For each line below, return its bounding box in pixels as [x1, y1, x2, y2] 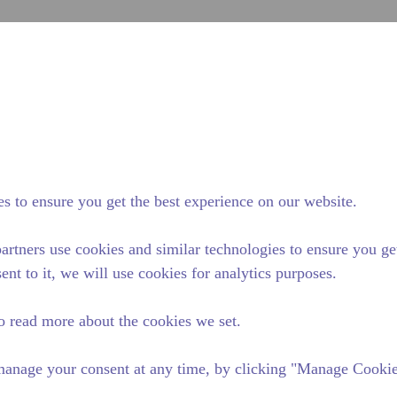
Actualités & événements [136, 87, 280, 100]
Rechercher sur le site [126, 30, 233, 44]
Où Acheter [312, 87, 378, 100]
